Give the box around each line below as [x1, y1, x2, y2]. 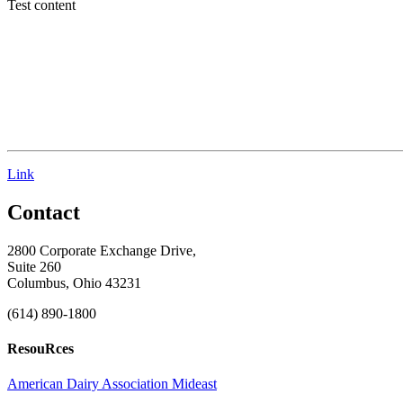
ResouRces [7, 341, 74, 357]
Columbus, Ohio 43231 [7, 274, 141, 291]
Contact [7, 200, 80, 224]
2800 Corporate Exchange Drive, [7, 242, 196, 258]
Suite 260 [7, 258, 61, 274]
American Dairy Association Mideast [7, 376, 217, 392]
